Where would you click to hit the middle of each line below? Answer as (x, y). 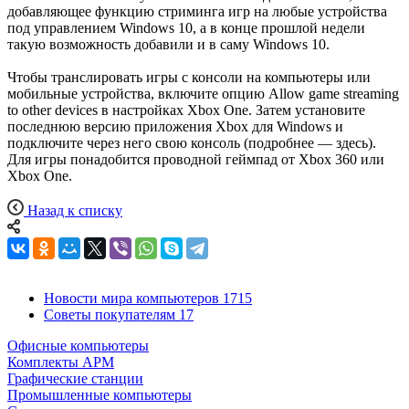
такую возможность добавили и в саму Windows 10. (168, 44)
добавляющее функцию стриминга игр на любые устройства (197, 11)
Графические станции (75, 378)
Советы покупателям (110, 314)
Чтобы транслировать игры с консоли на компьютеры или (189, 77)
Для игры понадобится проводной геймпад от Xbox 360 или (196, 159)
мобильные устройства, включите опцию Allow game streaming (203, 93)
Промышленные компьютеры (100, 394)
